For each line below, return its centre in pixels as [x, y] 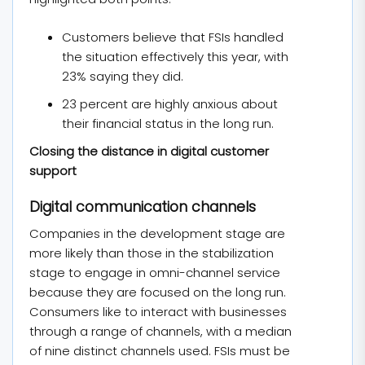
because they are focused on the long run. [158, 292]
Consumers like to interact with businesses [158, 312]
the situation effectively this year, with [175, 56]
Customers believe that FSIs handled [173, 37]
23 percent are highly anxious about [170, 103]
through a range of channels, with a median [161, 331]
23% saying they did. [123, 76]
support [53, 170]
